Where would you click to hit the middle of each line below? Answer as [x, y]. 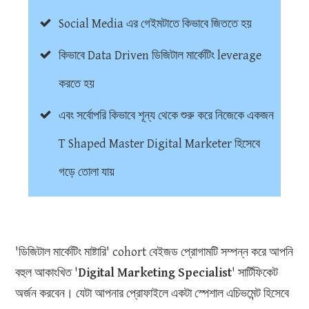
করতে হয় [77, 84]
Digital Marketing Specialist [155, 273]
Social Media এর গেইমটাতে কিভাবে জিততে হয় [155, 24]
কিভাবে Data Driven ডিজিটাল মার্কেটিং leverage [160, 56]
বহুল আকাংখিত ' [47, 273]
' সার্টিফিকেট [255, 273]
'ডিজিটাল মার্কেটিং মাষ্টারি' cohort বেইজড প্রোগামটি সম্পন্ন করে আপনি [154, 252]
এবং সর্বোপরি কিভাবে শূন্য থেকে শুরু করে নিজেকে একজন [166, 116]
